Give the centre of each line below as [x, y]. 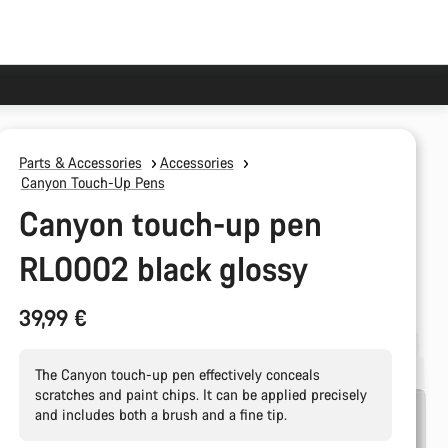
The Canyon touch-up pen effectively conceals [177, 374]
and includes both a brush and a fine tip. [160, 414]
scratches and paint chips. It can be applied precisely [200, 394]
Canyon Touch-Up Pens [92, 182]
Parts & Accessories [80, 162]
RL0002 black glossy [163, 268]
